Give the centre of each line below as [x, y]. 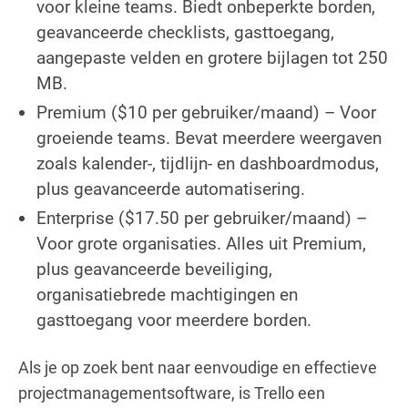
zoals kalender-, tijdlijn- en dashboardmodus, [208, 163]
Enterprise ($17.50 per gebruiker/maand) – [202, 218]
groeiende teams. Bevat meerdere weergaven [209, 138]
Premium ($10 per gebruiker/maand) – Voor [206, 112]
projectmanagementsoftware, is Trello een [172, 393]
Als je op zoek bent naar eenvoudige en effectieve [198, 367]
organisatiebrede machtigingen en [167, 294]
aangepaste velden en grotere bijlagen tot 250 [212, 57]
